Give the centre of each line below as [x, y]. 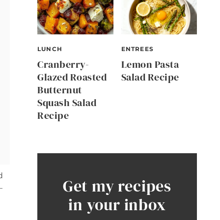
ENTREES [137, 49]
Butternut [60, 90]
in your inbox [117, 205]
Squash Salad [67, 103]
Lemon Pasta [150, 65]
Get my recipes [117, 186]
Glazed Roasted [72, 77]
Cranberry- [63, 65]
